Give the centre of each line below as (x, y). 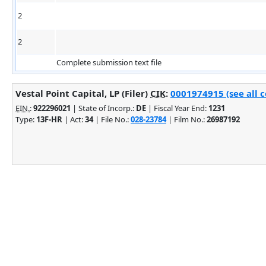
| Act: (74, 119)
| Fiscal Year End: (177, 108)
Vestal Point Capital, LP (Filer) (83, 93)
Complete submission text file (109, 62)
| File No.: (112, 119)
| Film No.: (186, 119)
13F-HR (49, 119)
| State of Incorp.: (103, 108)
